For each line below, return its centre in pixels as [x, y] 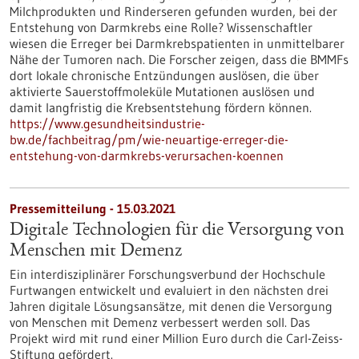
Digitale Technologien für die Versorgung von [177, 231]
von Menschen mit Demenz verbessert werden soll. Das [160, 322]
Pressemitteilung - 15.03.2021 [93, 208]
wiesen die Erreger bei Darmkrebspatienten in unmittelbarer [177, 43]
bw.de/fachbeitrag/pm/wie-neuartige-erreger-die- [149, 139]
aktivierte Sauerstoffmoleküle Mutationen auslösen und [162, 91]
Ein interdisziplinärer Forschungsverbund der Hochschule [167, 274]
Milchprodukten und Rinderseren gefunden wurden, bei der [173, 11]
